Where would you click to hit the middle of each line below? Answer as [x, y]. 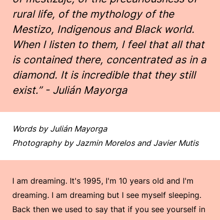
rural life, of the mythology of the [93, 14]
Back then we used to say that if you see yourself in [109, 209]
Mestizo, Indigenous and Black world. [103, 29]
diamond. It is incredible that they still [104, 75]
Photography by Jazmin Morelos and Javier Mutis [105, 143]
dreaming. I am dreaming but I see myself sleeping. [107, 195]
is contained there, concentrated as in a [109, 60]
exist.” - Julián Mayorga [71, 90]
